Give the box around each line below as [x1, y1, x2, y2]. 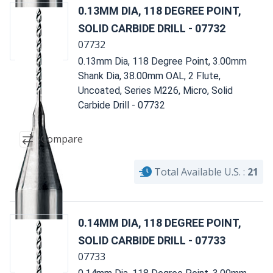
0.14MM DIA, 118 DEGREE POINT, [78, 216, 241, 229]
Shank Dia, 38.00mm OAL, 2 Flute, [78, 69, 221, 82]
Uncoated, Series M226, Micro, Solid [78, 84, 233, 96]
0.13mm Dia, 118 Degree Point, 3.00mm [78, 55, 247, 67]
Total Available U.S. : [154, 165, 245, 179]
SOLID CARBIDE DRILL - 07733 [78, 233, 225, 247]
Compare [41, 132, 83, 146]
